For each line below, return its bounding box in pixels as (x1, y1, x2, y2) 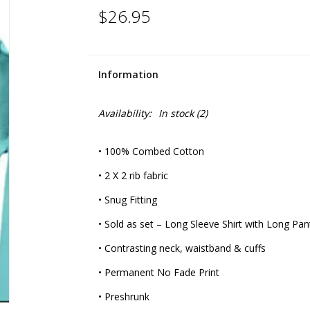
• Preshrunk (98, 290, 149, 303)
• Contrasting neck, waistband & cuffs (98, 241, 266, 255)
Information (98, 68, 158, 81)
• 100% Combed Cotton (98, 145, 204, 158)
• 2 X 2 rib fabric (98, 169, 168, 182)
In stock (158, 107, 194, 120)
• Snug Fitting (98, 193, 157, 206)
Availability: (98, 107, 152, 120)
